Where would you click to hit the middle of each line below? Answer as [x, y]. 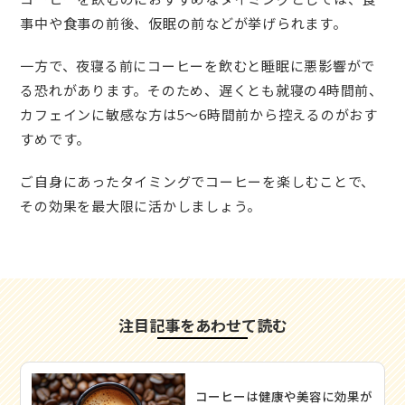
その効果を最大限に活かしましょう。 [141, 206]
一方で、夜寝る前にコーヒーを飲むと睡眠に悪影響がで [198, 65]
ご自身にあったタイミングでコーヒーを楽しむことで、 [198, 181]
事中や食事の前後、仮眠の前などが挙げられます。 [184, 23]
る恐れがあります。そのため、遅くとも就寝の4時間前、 [202, 89]
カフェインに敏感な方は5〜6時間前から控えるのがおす [199, 114]
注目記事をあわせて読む [202, 325]
